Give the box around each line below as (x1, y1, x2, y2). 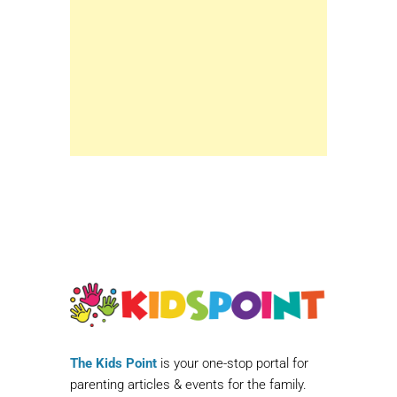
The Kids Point (70, 354, 157, 371)
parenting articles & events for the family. (70, 376, 307, 393)
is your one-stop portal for (157, 354, 308, 371)
